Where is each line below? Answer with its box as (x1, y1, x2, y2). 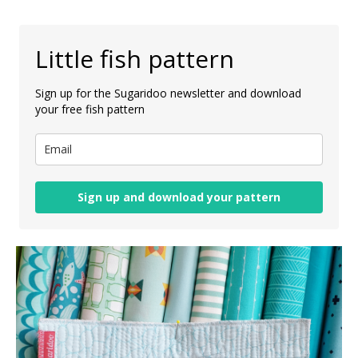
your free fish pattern (35, 101, 145, 117)
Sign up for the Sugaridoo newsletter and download (35, 85, 301, 101)
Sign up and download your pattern (78, 189, 280, 205)
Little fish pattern (35, 42, 234, 75)
